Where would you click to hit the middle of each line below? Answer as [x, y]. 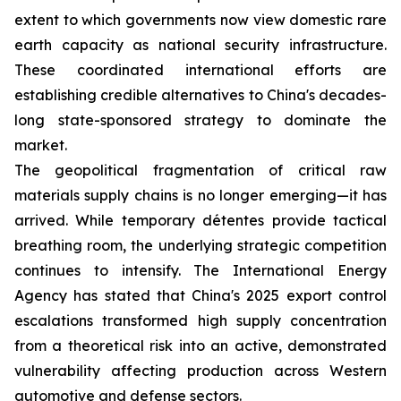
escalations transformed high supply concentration [200, 320]
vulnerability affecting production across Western [200, 371]
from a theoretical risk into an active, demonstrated [200, 346]
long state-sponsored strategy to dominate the [200, 120]
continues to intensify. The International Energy [200, 270]
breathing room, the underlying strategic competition [200, 245]
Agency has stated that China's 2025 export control [200, 295]
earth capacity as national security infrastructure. [200, 45]
